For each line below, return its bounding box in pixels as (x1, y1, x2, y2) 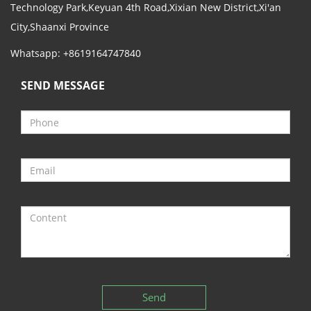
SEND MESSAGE (21, 78, 105, 94)
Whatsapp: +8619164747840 (10, 47, 141, 60)
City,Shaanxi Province (10, 20, 109, 34)
